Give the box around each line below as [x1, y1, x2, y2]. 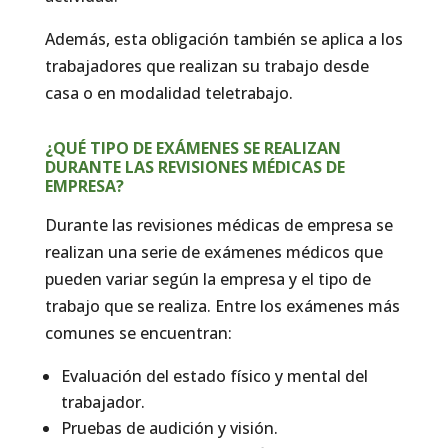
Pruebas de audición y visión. [60, 416, 278, 439]
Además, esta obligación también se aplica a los [44, 27, 403, 50]
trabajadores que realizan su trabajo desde [44, 54, 369, 77]
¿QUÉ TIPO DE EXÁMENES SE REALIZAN [44, 136, 341, 159]
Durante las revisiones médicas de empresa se [44, 213, 393, 236]
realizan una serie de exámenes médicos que [44, 240, 383, 263]
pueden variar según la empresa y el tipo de [44, 267, 371, 290]
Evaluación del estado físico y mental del [60, 364, 368, 387]
